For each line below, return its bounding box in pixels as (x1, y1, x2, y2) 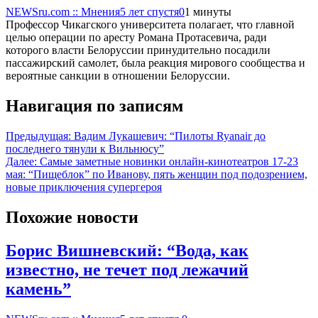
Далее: (6, 155, 37, 168)
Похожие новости (6, 207, 138, 226)
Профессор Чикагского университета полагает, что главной (6, 18, 295, 31)
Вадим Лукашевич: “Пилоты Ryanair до (74, 129, 265, 142)
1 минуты (185, 6, 231, 18)
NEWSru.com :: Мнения (6, 6, 120, 18)
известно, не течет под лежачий (6, 260, 248, 279)
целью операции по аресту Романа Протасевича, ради (6, 31, 267, 43)
